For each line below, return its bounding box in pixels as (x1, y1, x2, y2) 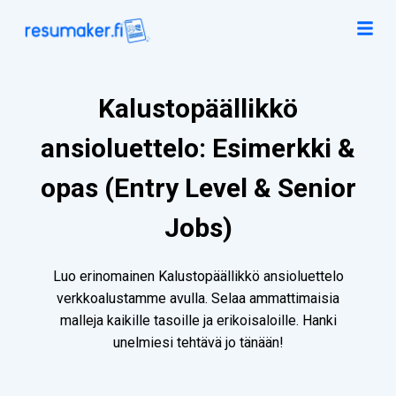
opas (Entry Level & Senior (40, 172, 356, 204)
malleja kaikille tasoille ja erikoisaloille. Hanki (59, 312, 337, 330)
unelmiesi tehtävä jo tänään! (112, 334, 284, 352)
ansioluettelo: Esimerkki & (41, 133, 355, 164)
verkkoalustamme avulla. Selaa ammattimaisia (57, 290, 339, 308)
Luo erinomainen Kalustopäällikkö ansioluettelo (52, 268, 344, 286)
